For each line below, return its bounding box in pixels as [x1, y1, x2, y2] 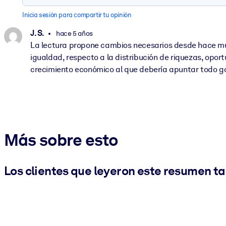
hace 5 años [54, 29, 93, 37]
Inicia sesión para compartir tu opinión [22, 11, 132, 19]
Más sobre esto [4, 129, 119, 150]
